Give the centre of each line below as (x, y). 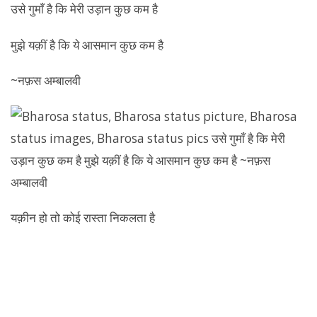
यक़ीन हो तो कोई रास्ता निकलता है (83, 218)
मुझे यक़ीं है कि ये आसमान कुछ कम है (87, 45)
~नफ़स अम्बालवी (46, 80)
